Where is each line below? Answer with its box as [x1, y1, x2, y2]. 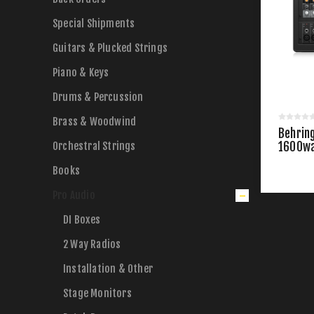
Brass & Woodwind [53, 115, 137, 128]
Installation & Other [63, 262, 153, 275]
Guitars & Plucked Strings [53, 41, 168, 55]
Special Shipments [53, 17, 135, 30]
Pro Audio [53, 189, 95, 202]
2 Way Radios [63, 238, 121, 251]
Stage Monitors [63, 287, 132, 300]
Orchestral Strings [53, 139, 136, 153]
